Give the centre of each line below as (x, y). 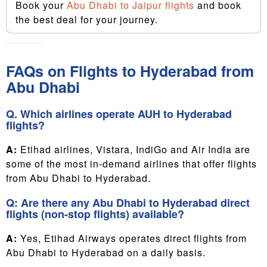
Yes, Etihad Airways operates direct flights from (132, 238)
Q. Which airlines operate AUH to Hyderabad (119, 114)
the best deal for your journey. (87, 19)
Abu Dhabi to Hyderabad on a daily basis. (106, 252)
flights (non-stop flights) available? (95, 214)
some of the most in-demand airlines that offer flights (131, 164)
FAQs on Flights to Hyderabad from (130, 71)
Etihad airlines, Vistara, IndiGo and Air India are (134, 149)
